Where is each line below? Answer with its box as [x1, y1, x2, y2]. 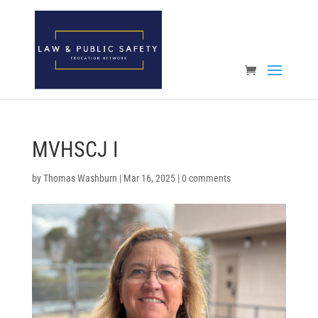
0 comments [181, 172, 231, 184]
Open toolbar [6, 28, 70, 55]
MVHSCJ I [31, 137, 119, 162]
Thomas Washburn [43, 172, 117, 184]
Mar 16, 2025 [123, 172, 175, 184]
